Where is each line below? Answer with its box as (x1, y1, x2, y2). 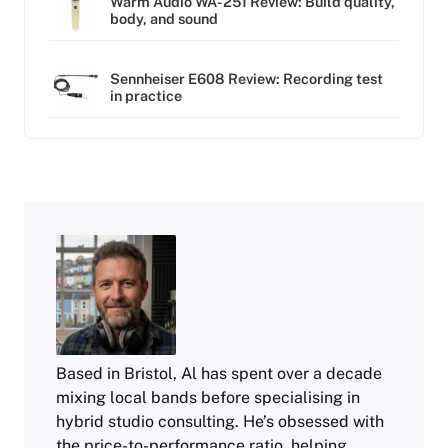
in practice (110, 86, 182, 104)
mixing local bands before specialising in (56, 388, 360, 408)
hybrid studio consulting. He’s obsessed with (56, 412, 384, 432)
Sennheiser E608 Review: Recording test (110, 69, 383, 87)
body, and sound (110, 9, 218, 27)
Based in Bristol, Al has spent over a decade (56, 364, 382, 384)
